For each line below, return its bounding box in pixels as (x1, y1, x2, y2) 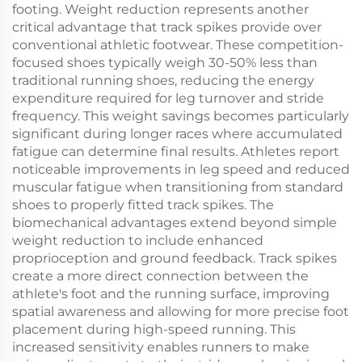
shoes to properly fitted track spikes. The (12, 197, 274, 213)
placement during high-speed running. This (12, 322, 296, 337)
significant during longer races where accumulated (12, 126, 343, 141)
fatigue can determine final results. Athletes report (12, 144, 339, 159)
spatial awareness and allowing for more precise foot (12, 304, 349, 319)
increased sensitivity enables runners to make (12, 339, 309, 355)
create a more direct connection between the (12, 268, 309, 284)
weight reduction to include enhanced (12, 233, 263, 248)
